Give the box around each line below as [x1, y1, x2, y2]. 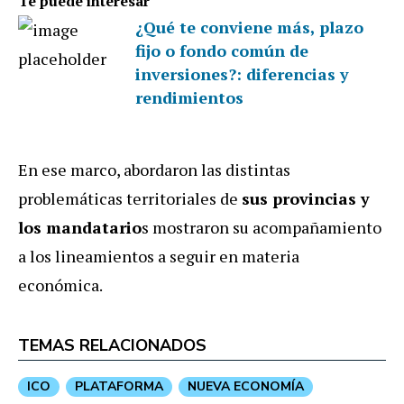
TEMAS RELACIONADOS [18, 334, 207, 356]
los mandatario [18, 216, 142, 238]
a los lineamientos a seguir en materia [18, 244, 299, 267]
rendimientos [135, 86, 243, 108]
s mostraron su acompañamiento [142, 216, 381, 238]
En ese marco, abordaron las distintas [18, 158, 290, 180]
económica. [18, 273, 103, 296]
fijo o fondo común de [135, 39, 308, 61]
